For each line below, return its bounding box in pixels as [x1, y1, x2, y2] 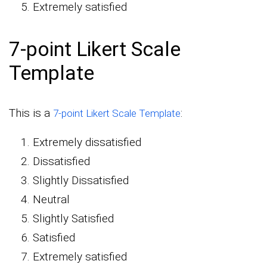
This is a [9, 105, 53, 120]
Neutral [33, 192, 70, 206]
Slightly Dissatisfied [33, 173, 129, 187]
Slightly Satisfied [33, 211, 114, 225]
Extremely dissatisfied [33, 135, 141, 149]
